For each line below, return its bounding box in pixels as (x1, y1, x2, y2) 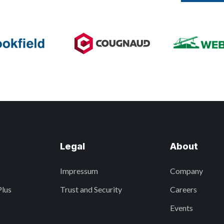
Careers (170, 184, 197, 194)
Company (170, 166, 203, 175)
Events (170, 203, 193, 212)
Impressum (59, 166, 98, 175)
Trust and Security (59, 184, 122, 194)
